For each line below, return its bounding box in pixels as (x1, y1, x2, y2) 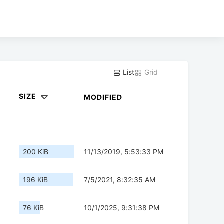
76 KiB (23, 203, 44, 212)
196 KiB (23, 175, 48, 184)
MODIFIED (84, 93, 122, 102)
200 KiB (23, 147, 48, 156)
